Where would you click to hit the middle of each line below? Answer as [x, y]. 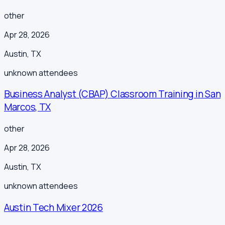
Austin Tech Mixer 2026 [53, 207]
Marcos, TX [28, 107]
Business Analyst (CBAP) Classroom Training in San [113, 94]
